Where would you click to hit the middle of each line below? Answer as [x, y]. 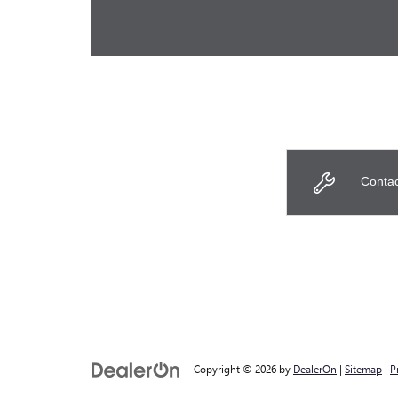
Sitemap [363, 369]
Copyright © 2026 [236, 369]
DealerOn [315, 369]
